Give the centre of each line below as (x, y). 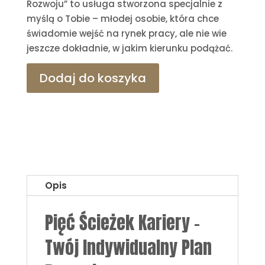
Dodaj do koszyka (93, 78)
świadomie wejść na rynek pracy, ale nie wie (126, 33)
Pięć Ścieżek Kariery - (122, 222)
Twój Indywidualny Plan (128, 247)
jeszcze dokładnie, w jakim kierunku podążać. (129, 48)
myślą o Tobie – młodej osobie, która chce (122, 18)
